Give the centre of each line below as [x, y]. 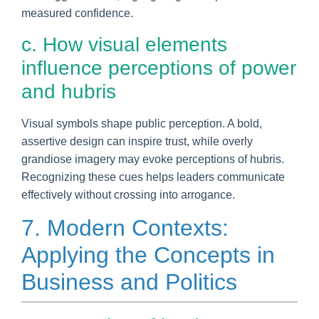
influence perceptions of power [159, 68]
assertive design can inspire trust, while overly [137, 141]
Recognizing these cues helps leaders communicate [153, 177]
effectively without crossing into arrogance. [128, 194]
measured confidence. [77, 13]
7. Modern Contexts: [125, 228]
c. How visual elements [124, 44]
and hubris [69, 91]
